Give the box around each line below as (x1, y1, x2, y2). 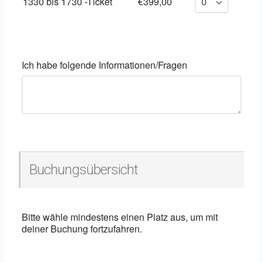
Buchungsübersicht (29, 161, 138, 178)
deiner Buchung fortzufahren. (22, 222, 142, 235)
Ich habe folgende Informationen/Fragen (22, 58, 187, 72)
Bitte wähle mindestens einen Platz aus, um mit (22, 210, 218, 224)
